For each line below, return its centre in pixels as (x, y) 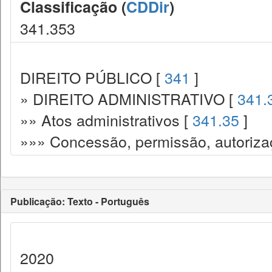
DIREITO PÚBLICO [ (92, 77)
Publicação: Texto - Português (80, 201)
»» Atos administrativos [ (106, 120)
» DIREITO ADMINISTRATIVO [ (129, 98)
